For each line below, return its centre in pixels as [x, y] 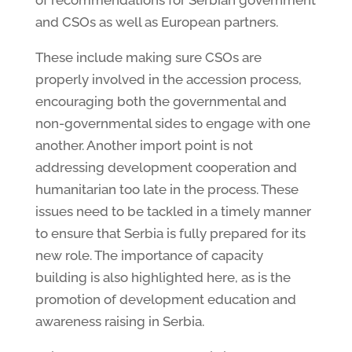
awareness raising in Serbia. [119, 321]
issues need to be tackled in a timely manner [173, 211]
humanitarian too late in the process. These [167, 189]
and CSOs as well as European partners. [156, 22]
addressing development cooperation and [166, 167]
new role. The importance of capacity [149, 255]
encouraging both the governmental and [161, 101]
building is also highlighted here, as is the [163, 277]
